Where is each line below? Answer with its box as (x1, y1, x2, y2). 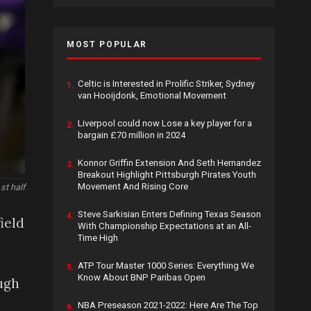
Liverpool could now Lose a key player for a (78, 118, 252, 129)
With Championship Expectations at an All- (78, 221, 251, 232)
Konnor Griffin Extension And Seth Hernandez (78, 158, 261, 169)
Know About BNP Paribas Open (78, 272, 205, 283)
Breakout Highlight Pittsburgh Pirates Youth (78, 169, 256, 180)
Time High (78, 233, 118, 244)
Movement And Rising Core (78, 181, 188, 192)
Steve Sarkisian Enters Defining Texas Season (78, 209, 261, 220)
